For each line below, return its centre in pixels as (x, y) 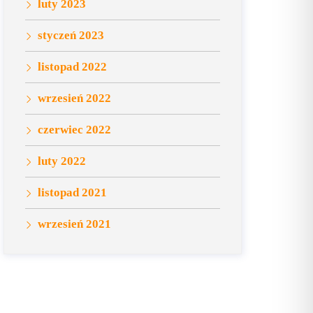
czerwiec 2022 (75, 130)
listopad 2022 (73, 67)
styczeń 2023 (71, 35)
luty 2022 (62, 161)
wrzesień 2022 (75, 98)
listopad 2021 (73, 192)
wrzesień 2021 (75, 224)
